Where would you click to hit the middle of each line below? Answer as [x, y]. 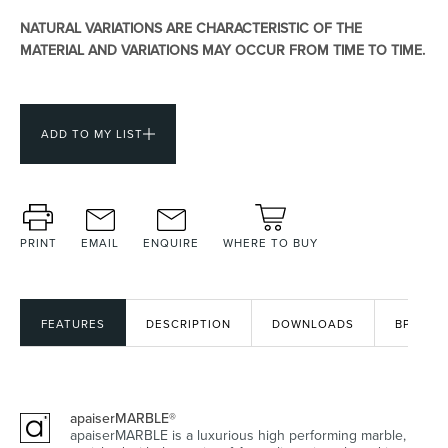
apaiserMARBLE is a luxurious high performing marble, [238, 435]
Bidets [333, 80]
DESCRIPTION [188, 324]
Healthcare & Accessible [333, 314]
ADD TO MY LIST [92, 134]
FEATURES [73, 324]
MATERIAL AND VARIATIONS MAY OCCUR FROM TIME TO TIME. [222, 50]
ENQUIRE [171, 243]
